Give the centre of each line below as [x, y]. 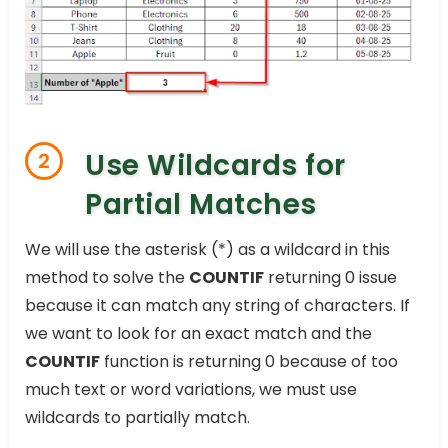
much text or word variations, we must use [191, 390]
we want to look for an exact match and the [198, 334]
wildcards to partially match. [137, 418]
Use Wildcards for [215, 166]
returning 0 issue [330, 278]
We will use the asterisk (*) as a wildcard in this [207, 250]
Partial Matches [201, 205]
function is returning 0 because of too [249, 362]
